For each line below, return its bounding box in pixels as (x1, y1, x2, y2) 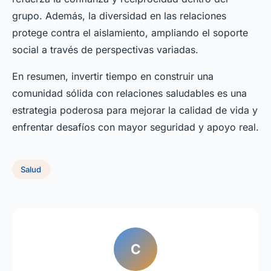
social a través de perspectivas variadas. (12, 44, 198, 56)
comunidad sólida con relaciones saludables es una (12, 87, 247, 100)
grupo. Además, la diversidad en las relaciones (12, 10, 226, 22)
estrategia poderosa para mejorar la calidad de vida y (12, 104, 258, 117)
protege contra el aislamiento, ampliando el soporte (12, 27, 248, 39)
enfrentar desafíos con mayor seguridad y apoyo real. (12, 121, 259, 134)
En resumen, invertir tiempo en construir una (12, 70, 214, 83)
